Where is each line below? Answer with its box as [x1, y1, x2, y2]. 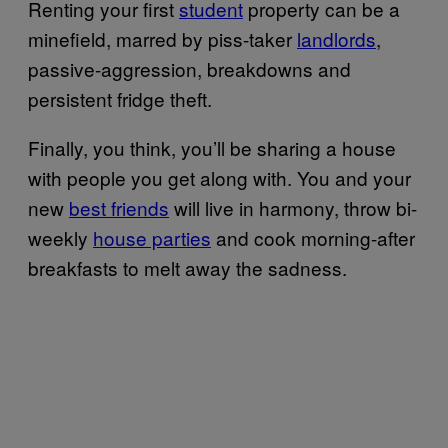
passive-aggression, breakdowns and [28, 54, 351, 82]
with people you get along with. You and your [28, 163, 411, 191]
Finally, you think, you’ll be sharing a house [28, 133, 396, 161]
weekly [28, 223, 93, 251]
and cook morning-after [211, 223, 415, 251]
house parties [93, 223, 211, 251]
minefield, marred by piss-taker [28, 24, 297, 52]
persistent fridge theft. [28, 84, 212, 112]
